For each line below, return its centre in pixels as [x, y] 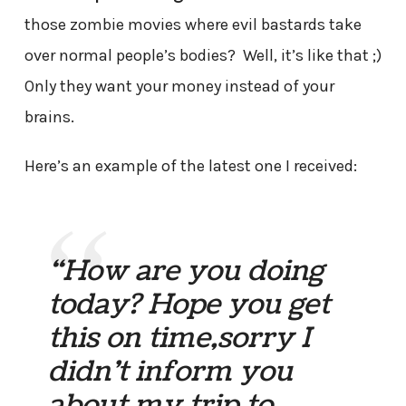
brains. [49, 117]
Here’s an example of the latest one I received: [190, 166]
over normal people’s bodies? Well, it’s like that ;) [203, 56]
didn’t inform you [171, 371]
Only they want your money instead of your [179, 87]
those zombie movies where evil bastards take [193, 25]
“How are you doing [186, 271]
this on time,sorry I [180, 338]
